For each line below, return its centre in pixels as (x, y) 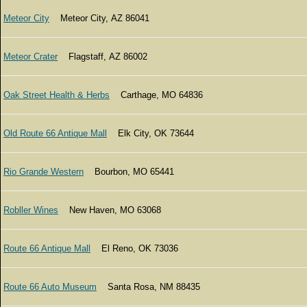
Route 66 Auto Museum (50, 287)
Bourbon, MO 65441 (129, 172)
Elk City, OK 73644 (150, 133)
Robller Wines (31, 210)
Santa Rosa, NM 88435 (148, 287)
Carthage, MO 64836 (156, 95)
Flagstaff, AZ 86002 (102, 57)
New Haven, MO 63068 (110, 210)
